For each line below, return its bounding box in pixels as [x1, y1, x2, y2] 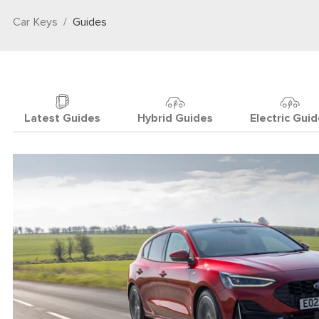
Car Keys [13, 16, 58, 29]
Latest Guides [24, 111, 100, 125]
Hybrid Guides [137, 111, 213, 125]
